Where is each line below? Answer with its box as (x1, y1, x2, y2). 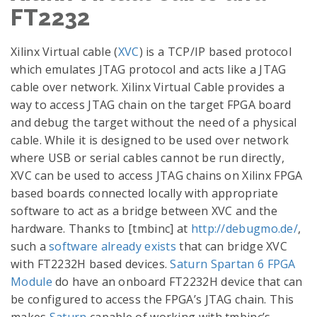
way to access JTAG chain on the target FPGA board (11, 97, 292, 113)
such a (11, 238, 50, 254)
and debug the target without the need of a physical (11, 115, 297, 130)
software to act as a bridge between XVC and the (11, 203, 278, 219)
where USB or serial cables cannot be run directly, (11, 150, 284, 166)
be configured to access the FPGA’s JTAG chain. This (11, 292, 294, 307)
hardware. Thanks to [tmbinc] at (11, 221, 191, 236)
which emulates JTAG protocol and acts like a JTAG (11, 62, 287, 77)
